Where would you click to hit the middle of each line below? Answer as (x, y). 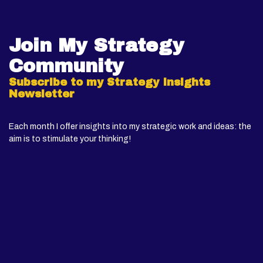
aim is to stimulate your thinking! (70, 139)
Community (66, 66)
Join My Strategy (97, 45)
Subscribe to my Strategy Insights (109, 82)
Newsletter (42, 94)
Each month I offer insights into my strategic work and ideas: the (130, 127)
